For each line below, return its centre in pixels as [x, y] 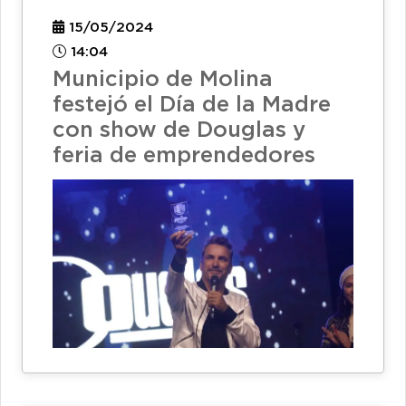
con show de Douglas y [179, 130]
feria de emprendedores [184, 155]
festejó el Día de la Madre [192, 105]
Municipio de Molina [163, 79]
